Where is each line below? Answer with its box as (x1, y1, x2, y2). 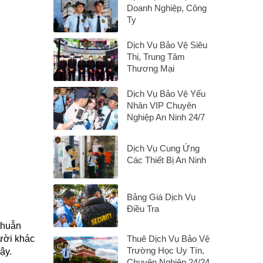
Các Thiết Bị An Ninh (127, 155, 206, 165)
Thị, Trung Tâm (127, 52, 185, 62)
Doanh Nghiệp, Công (127, 3, 207, 13)
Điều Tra (127, 204, 159, 214)
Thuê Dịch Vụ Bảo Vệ (127, 234, 210, 244)
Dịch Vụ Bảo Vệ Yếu (127, 89, 205, 99)
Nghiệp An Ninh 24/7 (127, 112, 205, 122)
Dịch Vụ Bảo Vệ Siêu (127, 40, 207, 50)
